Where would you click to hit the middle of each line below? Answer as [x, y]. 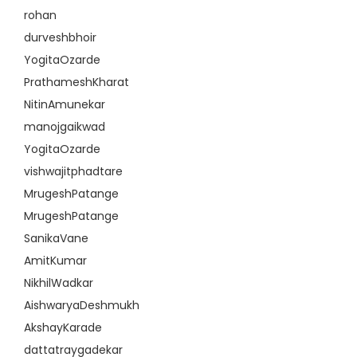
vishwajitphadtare [73, 171]
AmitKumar [55, 261]
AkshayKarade [63, 328]
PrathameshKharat [76, 82]
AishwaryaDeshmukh [82, 305]
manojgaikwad [65, 127]
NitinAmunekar [65, 104]
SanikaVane [56, 238]
